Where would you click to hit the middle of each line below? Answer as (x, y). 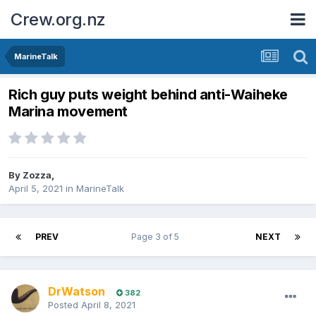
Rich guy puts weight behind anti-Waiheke (148, 95)
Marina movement (68, 112)
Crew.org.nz (58, 19)
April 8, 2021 (108, 305)
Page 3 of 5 (157, 237)
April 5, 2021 (36, 189)
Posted (65, 305)
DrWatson (77, 292)
